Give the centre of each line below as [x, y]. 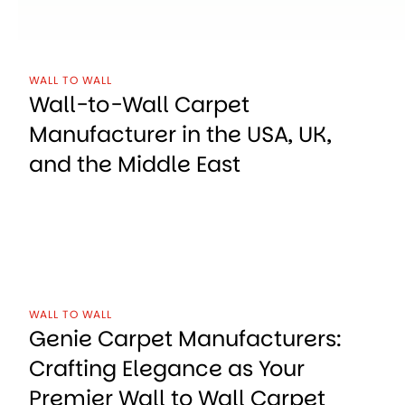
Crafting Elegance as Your [167, 368]
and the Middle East [135, 164]
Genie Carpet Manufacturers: [185, 338]
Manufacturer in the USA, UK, [180, 134]
